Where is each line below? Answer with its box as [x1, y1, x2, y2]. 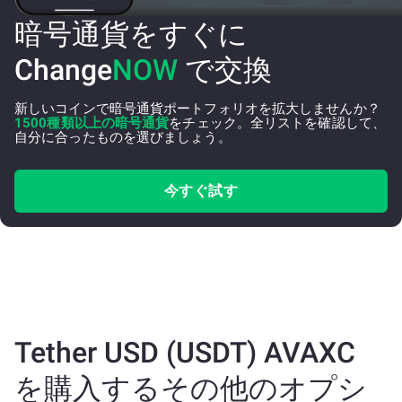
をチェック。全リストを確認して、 [169, 115, 386, 131]
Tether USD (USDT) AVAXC [14, 336, 355, 370]
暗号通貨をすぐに [14, 17, 248, 51]
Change [14, 53, 112, 87]
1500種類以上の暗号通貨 [14, 115, 170, 131]
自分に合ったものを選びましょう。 [14, 129, 232, 145]
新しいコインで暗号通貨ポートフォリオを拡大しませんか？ [14, 100, 380, 117]
